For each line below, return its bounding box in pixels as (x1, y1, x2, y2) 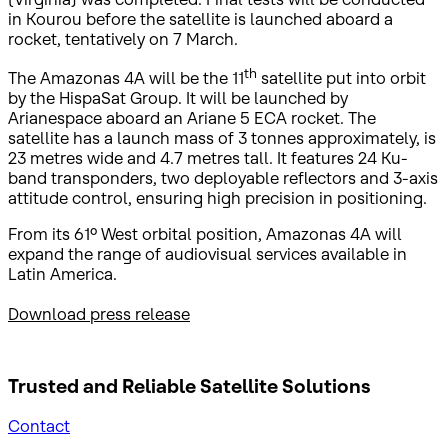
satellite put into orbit (257, 67, 426, 88)
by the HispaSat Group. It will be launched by (8, 87, 348, 108)
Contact (8, 416, 70, 437)
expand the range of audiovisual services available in (8, 243, 407, 264)
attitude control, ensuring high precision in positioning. (8, 187, 427, 208)
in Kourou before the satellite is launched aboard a (8, 8, 393, 29)
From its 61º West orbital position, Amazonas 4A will (8, 223, 402, 244)
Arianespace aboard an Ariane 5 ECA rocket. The (8, 107, 376, 128)
